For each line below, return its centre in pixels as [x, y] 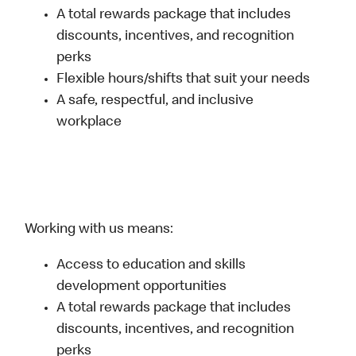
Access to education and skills [151, 266]
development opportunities [143, 287]
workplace [89, 123]
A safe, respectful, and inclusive [155, 101]
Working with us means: [99, 230]
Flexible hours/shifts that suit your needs [184, 80]
